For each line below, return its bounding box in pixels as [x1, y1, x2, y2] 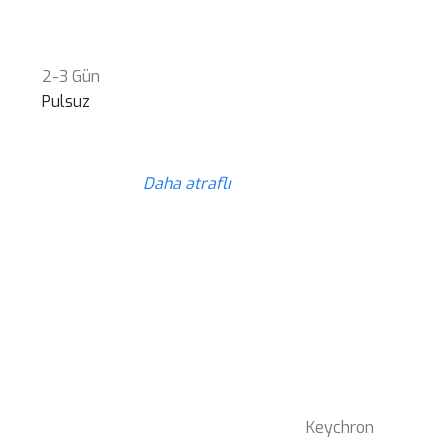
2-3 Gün [42, 65, 101, 87]
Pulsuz [42, 90, 91, 112]
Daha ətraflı [143, 172, 231, 194]
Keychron [306, 417, 374, 439]
